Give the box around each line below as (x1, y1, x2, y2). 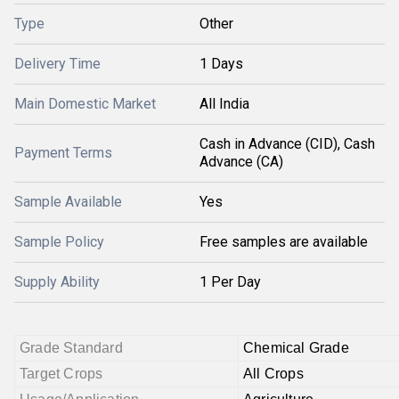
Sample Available (14, 193, 122, 210)
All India (199, 95, 249, 112)
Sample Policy (14, 233, 104, 250)
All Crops (243, 366, 304, 381)
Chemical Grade (243, 340, 349, 355)
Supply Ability (14, 273, 100, 290)
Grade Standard (20, 340, 123, 355)
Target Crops (20, 366, 103, 381)
